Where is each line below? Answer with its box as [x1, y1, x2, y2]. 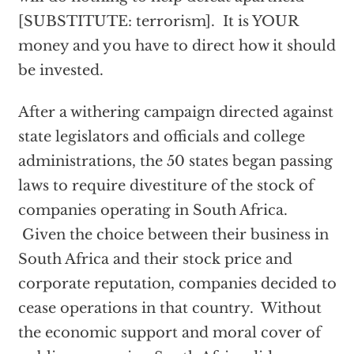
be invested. [17, 62, 104, 79]
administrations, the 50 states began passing [17, 153, 333, 170]
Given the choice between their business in [17, 226, 329, 243]
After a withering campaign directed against [17, 104, 333, 121]
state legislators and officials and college [17, 128, 305, 145]
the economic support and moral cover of [17, 324, 321, 341]
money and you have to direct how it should [17, 37, 336, 55]
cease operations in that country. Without [17, 299, 322, 317]
